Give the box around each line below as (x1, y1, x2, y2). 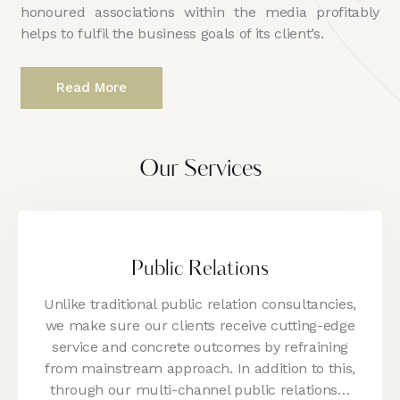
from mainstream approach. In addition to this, (44, 359, 356, 377)
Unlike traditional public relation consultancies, (43, 295, 357, 312)
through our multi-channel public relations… (50, 380, 350, 398)
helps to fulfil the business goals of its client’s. (20, 25, 324, 42)
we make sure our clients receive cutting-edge (45, 316, 355, 334)
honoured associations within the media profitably (20, 4, 380, 21)
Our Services (138, 158, 262, 182)
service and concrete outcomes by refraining (51, 337, 349, 355)
